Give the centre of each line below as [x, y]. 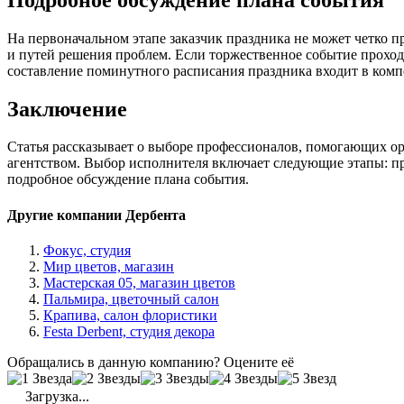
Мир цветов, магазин [109, 266]
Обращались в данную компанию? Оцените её [151, 362]
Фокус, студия [87, 250]
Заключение [67, 109]
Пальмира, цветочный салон [131, 298]
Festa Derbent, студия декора [129, 331]
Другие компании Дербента [96, 215]
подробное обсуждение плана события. [128, 179]
